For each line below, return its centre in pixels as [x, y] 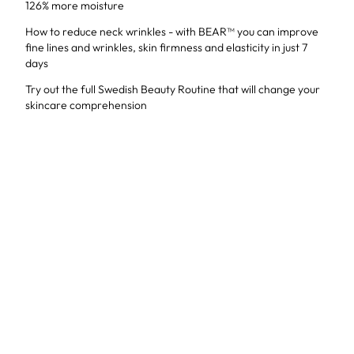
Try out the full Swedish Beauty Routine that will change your [172, 89]
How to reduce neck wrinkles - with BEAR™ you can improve [171, 32]
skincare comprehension [87, 105]
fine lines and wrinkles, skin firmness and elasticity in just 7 [166, 47]
